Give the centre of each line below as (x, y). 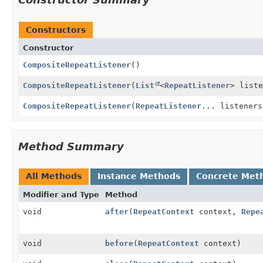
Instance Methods (139, 176)
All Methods (54, 176)
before (119, 243)
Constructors (56, 30)
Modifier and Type (61, 194)
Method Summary (71, 146)
